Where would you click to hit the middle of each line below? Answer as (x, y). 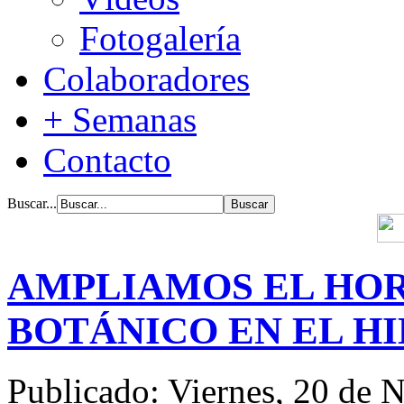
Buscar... (32, 203)
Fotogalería (160, 38)
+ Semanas (120, 119)
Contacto (107, 160)
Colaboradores (147, 79)
